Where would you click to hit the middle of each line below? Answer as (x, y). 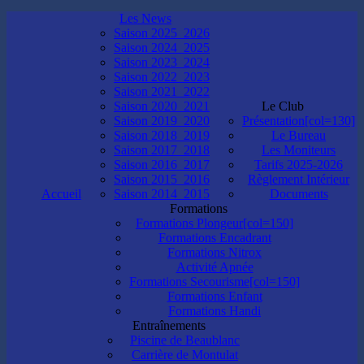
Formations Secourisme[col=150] (214, 282)
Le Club (282, 106)
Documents (299, 194)
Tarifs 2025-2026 (299, 165)
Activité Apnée (214, 267)
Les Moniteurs (299, 150)
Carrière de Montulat (185, 355)
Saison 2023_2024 (162, 63)
